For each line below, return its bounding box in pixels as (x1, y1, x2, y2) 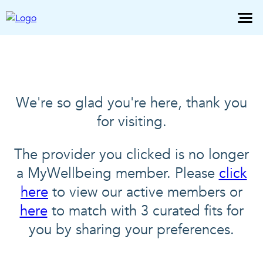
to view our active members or (48, 183, 242, 202)
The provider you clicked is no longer (14, 145, 249, 164)
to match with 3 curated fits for (47, 201, 244, 221)
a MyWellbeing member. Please (16, 164, 215, 183)
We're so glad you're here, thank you (16, 93, 247, 113)
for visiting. (96, 112, 167, 131)
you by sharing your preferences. (29, 220, 234, 240)
